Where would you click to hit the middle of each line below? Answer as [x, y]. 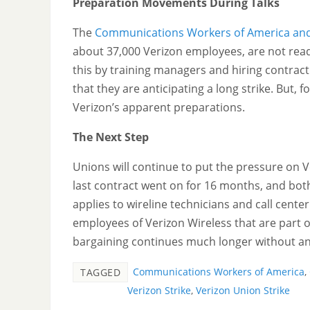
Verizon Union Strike [243, 290]
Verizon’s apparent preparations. [159, 107]
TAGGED [100, 272]
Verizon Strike [159, 290]
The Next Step [111, 137]
